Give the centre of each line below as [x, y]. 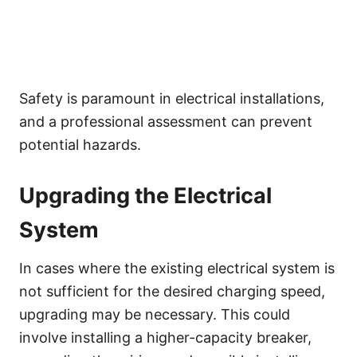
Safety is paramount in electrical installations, [172, 98]
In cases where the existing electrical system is [177, 268]
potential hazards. [80, 144]
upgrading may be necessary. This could [155, 314]
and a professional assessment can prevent [166, 121]
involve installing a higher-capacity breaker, [165, 337]
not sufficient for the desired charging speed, [172, 291]
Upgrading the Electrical [145, 195]
